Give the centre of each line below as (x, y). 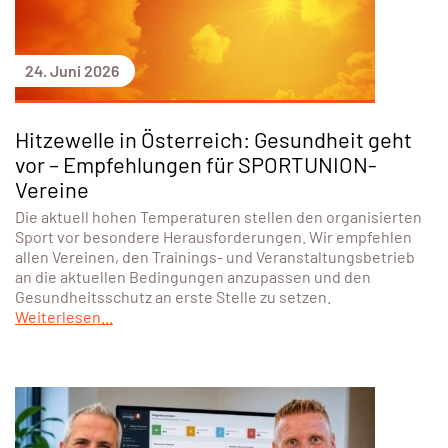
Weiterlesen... (64, 316)
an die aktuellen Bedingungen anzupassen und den (193, 276)
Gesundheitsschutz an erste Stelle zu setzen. (173, 296)
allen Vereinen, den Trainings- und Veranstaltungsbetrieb (215, 256)
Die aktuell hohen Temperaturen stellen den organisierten (218, 216)
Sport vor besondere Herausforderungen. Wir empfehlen (213, 236)
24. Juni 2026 (72, 70)
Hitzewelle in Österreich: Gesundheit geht (213, 138)
